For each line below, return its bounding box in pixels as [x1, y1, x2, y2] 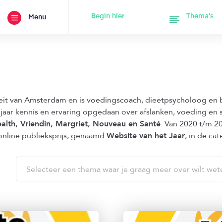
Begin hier [91, 13, 124, 20]
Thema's [186, 13, 214, 20]
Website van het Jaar [107, 130, 185, 141]
